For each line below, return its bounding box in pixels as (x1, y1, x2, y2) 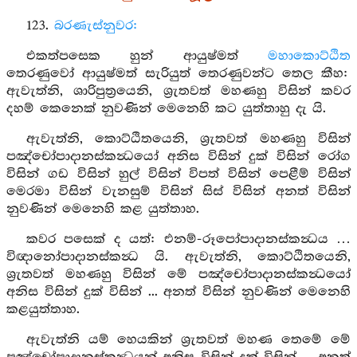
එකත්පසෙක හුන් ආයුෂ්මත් (25, 49, 268, 64)
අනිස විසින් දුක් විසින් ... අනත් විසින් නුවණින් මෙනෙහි (6, 284, 351, 300)
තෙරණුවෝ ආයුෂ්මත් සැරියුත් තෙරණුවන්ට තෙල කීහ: (6, 66, 348, 81)
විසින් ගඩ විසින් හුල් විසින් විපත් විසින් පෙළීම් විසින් (6, 167, 351, 182)
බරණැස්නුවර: (53, 18, 138, 33)
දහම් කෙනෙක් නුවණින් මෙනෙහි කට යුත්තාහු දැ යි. (6, 101, 326, 116)
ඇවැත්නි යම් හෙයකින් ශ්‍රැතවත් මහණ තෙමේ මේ (25, 332, 351, 347)
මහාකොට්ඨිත (268, 49, 351, 64)
